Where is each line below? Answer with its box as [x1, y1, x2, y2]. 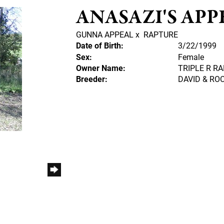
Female [177, 51, 204, 62]
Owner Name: [75, 62, 125, 73]
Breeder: [75, 73, 107, 84]
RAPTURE [143, 29, 178, 39]
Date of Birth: [75, 40, 123, 50]
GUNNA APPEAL [75, 29, 133, 39]
